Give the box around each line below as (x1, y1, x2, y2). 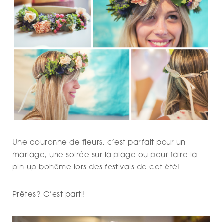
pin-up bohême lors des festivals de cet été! (12, 164, 180, 172)
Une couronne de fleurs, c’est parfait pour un (12, 139, 186, 147)
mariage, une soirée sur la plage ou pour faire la (12, 152, 197, 160)
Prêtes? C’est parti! (12, 191, 85, 199)
